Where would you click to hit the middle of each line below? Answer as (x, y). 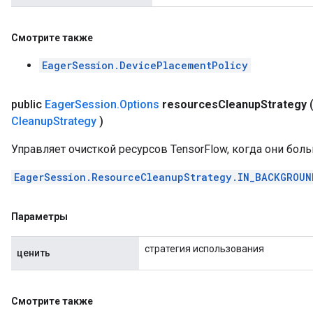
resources (190, 104)
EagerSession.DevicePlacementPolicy (145, 65)
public (28, 104)
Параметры (39, 217)
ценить (34, 253)
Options (139, 104)
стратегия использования (204, 249)
